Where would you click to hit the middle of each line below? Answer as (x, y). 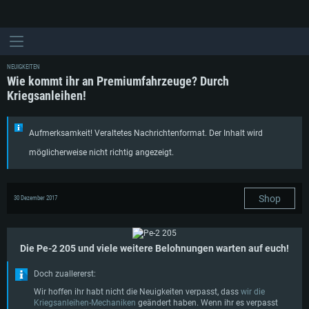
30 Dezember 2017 (36, 198)
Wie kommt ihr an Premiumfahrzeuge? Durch (118, 81)
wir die (253, 292)
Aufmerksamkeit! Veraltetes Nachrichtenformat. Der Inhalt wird (146, 133)
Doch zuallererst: (65, 274)
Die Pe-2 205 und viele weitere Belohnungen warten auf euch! (154, 248)
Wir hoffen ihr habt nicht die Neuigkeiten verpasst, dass (137, 292)
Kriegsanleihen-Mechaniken (85, 303)
